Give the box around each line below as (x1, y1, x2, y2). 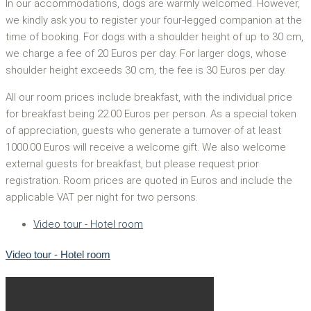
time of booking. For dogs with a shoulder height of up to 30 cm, (6, 30, 303, 43)
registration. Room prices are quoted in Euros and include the (6, 174, 292, 187)
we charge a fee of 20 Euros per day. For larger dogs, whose (6, 47, 287, 60)
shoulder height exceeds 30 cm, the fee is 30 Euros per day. (6, 63, 286, 76)
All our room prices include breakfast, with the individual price (6, 90, 292, 103)
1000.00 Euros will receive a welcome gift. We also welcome (6, 140, 286, 153)
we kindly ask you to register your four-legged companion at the (6, 13, 302, 26)
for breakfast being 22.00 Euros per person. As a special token (6, 107, 296, 120)
